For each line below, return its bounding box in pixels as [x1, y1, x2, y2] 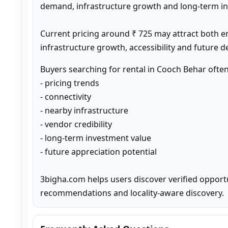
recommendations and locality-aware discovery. [40, 187, 224, 198]
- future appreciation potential [40, 146, 157, 157]
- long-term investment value [40, 132, 151, 144]
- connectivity [40, 91, 91, 102]
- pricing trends [40, 77, 99, 89]
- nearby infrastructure [40, 104, 128, 116]
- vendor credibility [40, 118, 112, 130]
